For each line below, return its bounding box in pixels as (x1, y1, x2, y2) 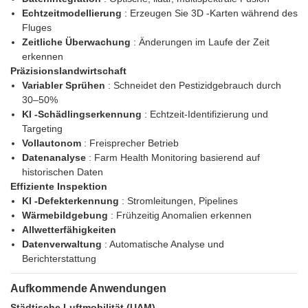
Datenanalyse (21, 152, 89, 164)
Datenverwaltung (21, 239, 104, 250)
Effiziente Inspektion (10, 181, 107, 192)
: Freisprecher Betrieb (83, 137, 179, 149)
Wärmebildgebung (21, 210, 111, 221)
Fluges (21, 22, 52, 34)
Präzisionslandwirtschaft (10, 65, 126, 77)
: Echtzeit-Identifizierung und (144, 109, 268, 120)
